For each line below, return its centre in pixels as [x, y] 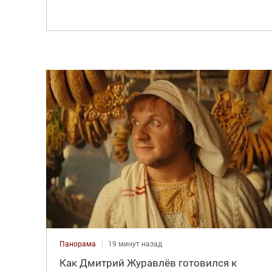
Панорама [77, 244]
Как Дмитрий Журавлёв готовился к [148, 263]
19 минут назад [135, 244]
